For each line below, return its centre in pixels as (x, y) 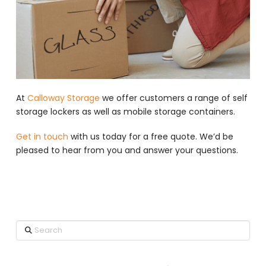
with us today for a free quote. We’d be (151, 136)
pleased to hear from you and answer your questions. (127, 150)
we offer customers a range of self (173, 98)
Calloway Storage (63, 98)
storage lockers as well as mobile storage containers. (125, 112)
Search (30, 226)
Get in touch (42, 136)
